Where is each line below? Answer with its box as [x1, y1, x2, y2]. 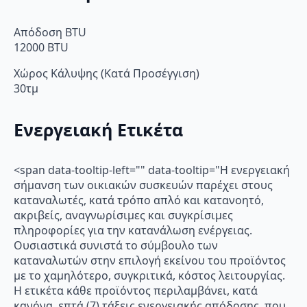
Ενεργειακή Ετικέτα [14, 117, 183, 141]
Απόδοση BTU [14, 25, 86, 40]
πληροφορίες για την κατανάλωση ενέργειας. [14, 222, 252, 238]
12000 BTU [14, 40, 69, 56]
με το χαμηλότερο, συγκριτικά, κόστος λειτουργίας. [14, 267, 285, 283]
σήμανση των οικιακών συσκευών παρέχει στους [14, 177, 273, 193]
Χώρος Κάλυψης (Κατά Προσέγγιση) [14, 66, 199, 82]
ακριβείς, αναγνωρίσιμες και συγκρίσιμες [14, 207, 233, 223]
